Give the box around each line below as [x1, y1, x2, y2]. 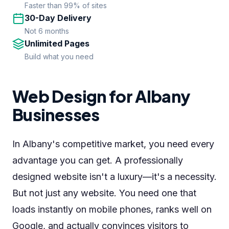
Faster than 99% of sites [25, 1, 107, 10]
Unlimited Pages [25, 38, 89, 49]
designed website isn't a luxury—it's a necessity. [12, 171, 217, 182]
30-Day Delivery [25, 13, 91, 23]
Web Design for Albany [12, 86, 191, 106]
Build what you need [25, 52, 94, 61]
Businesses [12, 104, 100, 125]
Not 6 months [25, 27, 69, 35]
